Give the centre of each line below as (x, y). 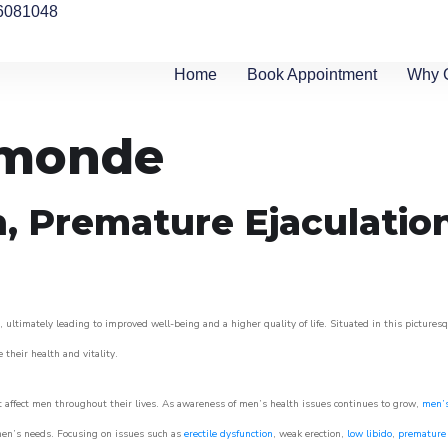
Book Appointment (312, 74)
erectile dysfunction (228, 434)
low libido (369, 434)
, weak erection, (310, 434)
